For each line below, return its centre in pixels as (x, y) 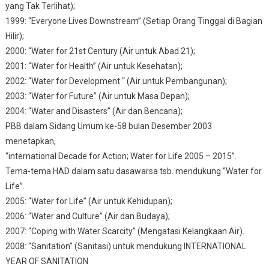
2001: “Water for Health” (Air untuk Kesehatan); (94, 66)
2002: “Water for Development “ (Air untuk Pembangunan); (116, 81)
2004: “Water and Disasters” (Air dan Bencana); (94, 111)
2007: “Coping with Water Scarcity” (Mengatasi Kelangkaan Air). (125, 231)
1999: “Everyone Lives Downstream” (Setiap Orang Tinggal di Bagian (134, 21)
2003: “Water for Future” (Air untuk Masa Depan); (97, 96)
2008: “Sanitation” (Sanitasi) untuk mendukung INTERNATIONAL (125, 246)
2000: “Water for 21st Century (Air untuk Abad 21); (100, 51)
